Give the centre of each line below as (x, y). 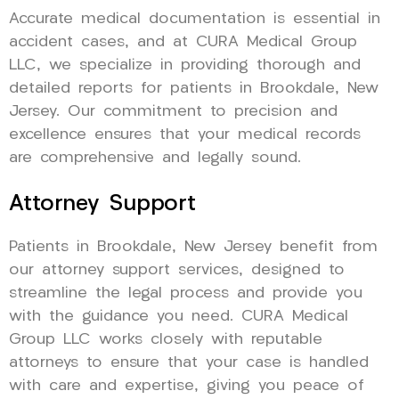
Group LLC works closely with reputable (166, 339)
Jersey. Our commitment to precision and (173, 111)
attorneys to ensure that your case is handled (189, 362)
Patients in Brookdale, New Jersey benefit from (193, 247)
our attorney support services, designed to (177, 270)
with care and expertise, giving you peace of (187, 386)
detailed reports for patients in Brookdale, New (194, 88)
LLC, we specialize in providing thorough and (185, 65)
